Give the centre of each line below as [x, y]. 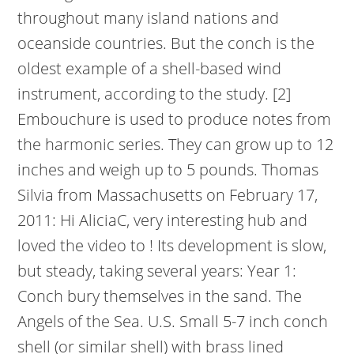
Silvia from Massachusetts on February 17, [168, 195]
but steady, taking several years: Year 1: [157, 271]
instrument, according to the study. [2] [154, 94]
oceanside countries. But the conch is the [166, 43]
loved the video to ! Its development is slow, [172, 245]
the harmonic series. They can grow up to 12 [176, 144]
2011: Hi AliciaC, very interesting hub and [163, 220]
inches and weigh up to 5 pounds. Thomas [168, 169]
